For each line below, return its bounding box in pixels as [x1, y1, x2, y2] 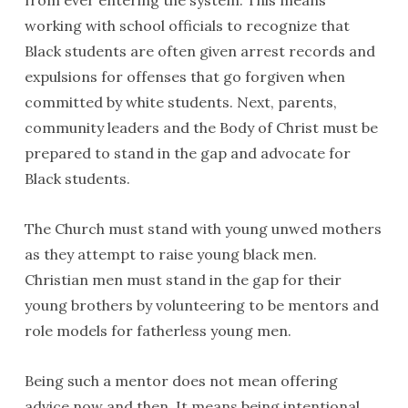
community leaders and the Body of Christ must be [24, 118, 378, 137]
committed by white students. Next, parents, [24, 93, 337, 111]
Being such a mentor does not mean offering [24, 372, 338, 390]
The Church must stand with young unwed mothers [24, 219, 382, 238]
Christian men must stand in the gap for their [24, 270, 342, 289]
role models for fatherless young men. [24, 321, 291, 340]
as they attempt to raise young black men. [24, 245, 317, 263]
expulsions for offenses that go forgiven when [24, 67, 345, 86]
